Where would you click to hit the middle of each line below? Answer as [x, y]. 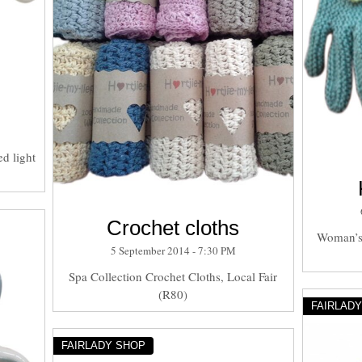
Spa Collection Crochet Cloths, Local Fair [173, 276]
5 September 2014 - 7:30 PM [173, 250]
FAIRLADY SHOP [103, 345]
